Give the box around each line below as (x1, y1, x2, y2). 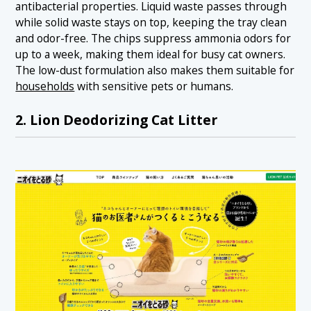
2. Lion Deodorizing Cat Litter (15, 110, 218, 129)
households (15, 78, 75, 94)
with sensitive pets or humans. (74, 78, 234, 94)
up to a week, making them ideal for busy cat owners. (15, 47, 286, 62)
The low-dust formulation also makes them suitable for (15, 62, 295, 78)
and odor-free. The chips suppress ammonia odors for (15, 31, 292, 47)
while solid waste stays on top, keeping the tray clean (15, 15, 287, 31)
